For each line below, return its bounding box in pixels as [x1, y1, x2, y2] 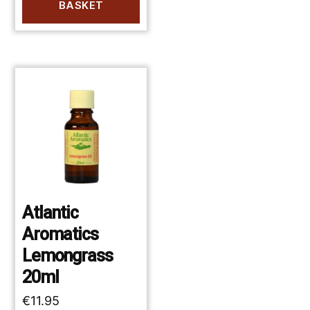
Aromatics [22, 224, 99, 245]
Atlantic [22, 203, 79, 224]
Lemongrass [22, 246, 113, 266]
